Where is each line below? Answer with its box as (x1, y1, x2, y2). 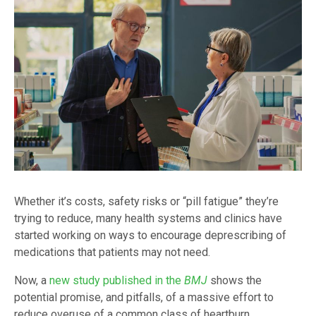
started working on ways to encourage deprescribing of (14, 229, 286, 243)
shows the (207, 274, 262, 288)
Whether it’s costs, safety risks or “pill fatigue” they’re (14, 195, 279, 209)
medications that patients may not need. (14, 245, 210, 260)
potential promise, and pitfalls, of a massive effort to (14, 291, 274, 305)
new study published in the (49, 274, 184, 288)
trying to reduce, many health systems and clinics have (14, 212, 282, 226)
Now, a (14, 274, 49, 288)
